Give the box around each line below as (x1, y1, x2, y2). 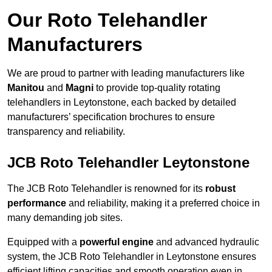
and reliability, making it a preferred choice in (66, 198, 260, 209)
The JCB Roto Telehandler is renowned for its (7, 183, 205, 194)
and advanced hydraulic (154, 237, 259, 248)
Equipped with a (7, 237, 80, 248)
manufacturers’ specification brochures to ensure (7, 112, 215, 123)
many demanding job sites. (7, 212, 123, 223)
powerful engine (80, 237, 154, 248)
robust (205, 183, 236, 194)
